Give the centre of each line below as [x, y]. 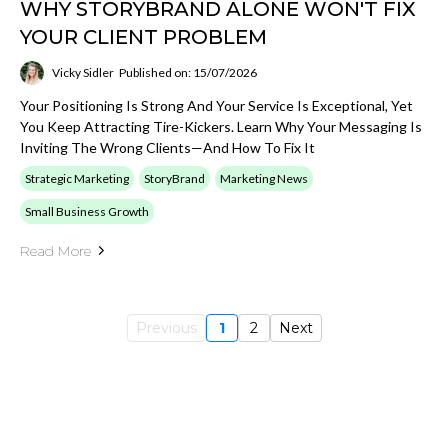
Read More [55, 250]
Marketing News [264, 178]
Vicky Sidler [83, 73]
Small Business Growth [87, 211]
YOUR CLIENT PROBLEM [143, 36]
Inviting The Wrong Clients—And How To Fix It [167, 147]
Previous [166, 327]
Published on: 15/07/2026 [188, 73]
